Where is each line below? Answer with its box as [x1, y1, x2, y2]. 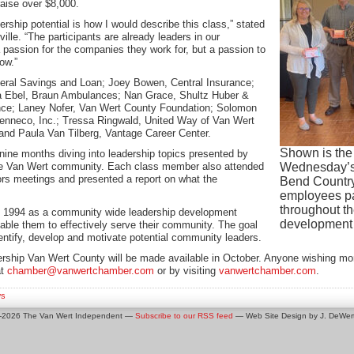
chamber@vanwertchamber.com [7, 265, 154, 277]
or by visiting [154, 265, 219, 277]
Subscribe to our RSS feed [135, 311, 233, 320]
